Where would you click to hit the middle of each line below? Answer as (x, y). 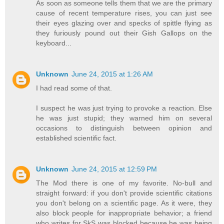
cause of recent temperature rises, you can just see (124, 13)
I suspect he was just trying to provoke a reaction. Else (124, 108)
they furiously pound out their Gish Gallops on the (124, 33)
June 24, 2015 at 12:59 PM (114, 169)
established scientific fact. (76, 138)
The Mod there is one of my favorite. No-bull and (124, 183)
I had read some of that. (74, 88)
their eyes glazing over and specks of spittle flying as (124, 23)
